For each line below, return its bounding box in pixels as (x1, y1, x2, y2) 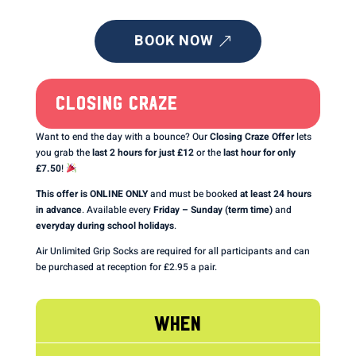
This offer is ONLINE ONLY (35, 187, 148, 201)
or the (193, 145, 223, 160)
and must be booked (147, 187, 240, 201)
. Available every (81, 203, 153, 217)
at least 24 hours (239, 187, 311, 201)
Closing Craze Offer (209, 130, 294, 144)
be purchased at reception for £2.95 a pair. (35, 260, 217, 274)
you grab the (35, 145, 92, 160)
